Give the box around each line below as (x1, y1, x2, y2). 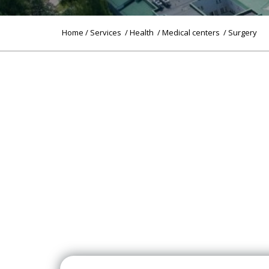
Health (128, 27, 157, 38)
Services (88, 27, 125, 38)
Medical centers (160, 27, 223, 38)
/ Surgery (223, 27, 257, 38)
